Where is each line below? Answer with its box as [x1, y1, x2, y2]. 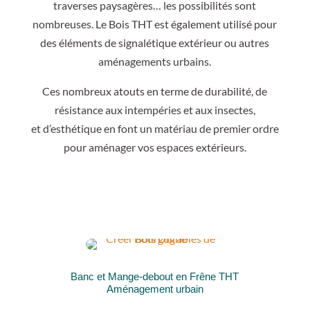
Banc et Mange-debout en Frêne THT [71, 271, 239, 283]
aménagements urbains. [98, 55, 212, 69]
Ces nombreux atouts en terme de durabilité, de [42, 84, 268, 98]
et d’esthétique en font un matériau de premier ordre [30, 122, 279, 136]
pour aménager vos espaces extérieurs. [63, 140, 246, 154]
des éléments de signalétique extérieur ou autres [40, 36, 270, 50]
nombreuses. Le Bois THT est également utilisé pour [33, 17, 277, 31]
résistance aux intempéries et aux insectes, [54, 103, 255, 117]
